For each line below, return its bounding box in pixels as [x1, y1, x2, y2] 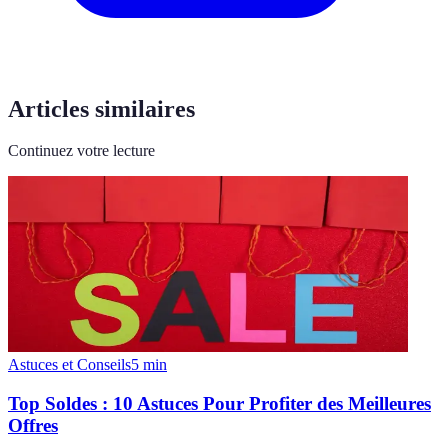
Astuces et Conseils [8, 356, 131, 374]
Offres [8, 415, 58, 437]
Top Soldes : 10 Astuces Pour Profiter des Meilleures [8, 393, 431, 415]
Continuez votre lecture [8, 142, 155, 160]
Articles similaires [8, 95, 195, 122]
